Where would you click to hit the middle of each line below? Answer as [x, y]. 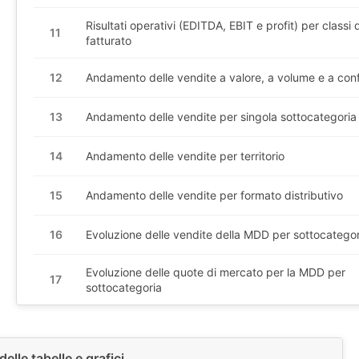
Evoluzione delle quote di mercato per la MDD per [216, 272]
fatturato [109, 40]
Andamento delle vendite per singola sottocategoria [221, 117]
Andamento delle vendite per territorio [185, 156]
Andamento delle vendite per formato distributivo [214, 196]
